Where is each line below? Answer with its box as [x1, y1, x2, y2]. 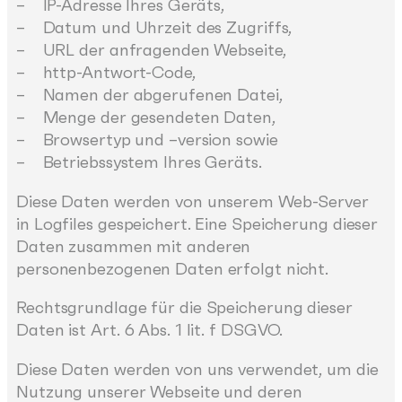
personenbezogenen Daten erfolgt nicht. [16, 258, 329, 279]
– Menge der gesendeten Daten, [16, 107, 275, 128]
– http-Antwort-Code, [16, 62, 196, 83]
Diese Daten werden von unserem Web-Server [16, 190, 369, 212]
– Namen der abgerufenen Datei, [16, 84, 283, 106]
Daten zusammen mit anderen [16, 235, 251, 257]
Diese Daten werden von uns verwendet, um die [16, 358, 379, 380]
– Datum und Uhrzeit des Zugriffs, [16, 17, 293, 39]
